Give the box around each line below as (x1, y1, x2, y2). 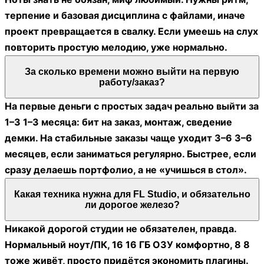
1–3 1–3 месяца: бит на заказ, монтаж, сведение (5, 116, 232, 128)
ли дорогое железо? (84, 199, 180, 210)
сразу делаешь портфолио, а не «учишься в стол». (5, 164, 247, 176)
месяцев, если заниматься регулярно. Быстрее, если (5, 148, 256, 160)
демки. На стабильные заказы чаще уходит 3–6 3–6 (5, 132, 252, 144)
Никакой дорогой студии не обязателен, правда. (5, 223, 236, 235)
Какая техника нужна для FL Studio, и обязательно (14, 189, 250, 199)
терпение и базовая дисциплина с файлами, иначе (5, 9, 245, 22)
